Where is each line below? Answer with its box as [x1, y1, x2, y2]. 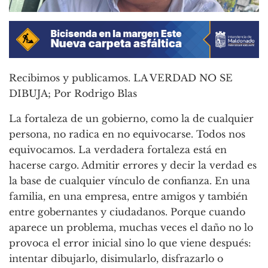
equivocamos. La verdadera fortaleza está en [9, 144, 227, 156]
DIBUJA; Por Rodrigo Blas [9, 87, 137, 100]
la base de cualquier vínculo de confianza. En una [9, 175, 250, 187]
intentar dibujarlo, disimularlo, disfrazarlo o [9, 252, 223, 265]
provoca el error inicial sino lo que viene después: [9, 237, 251, 249]
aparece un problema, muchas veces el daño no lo [9, 221, 253, 234]
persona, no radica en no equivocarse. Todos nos [9, 128, 245, 141]
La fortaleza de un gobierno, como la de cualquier [9, 112, 254, 125]
